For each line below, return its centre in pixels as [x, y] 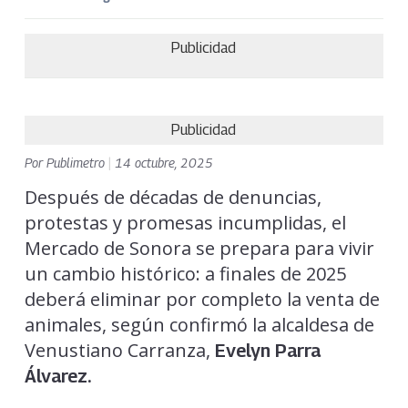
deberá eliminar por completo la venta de [202, 299]
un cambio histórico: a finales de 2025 [185, 273]
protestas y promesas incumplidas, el [185, 222]
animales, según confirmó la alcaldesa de [199, 324]
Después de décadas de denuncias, [173, 197]
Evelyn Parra [267, 350]
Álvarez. [57, 376]
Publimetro [77, 162]
